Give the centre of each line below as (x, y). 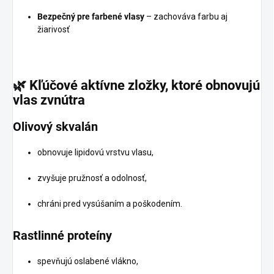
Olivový (34, 127)
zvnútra (63, 100)
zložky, (150, 86)
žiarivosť (54, 29)
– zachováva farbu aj (186, 16)
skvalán (77, 127)
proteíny (90, 236)
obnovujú (233, 86)
